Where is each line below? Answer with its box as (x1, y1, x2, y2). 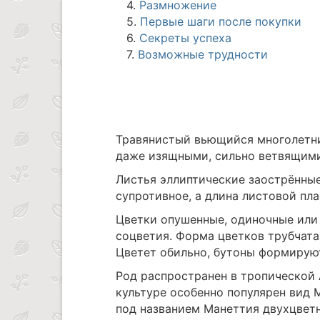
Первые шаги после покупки (140, 14, 301, 29)
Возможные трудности (138, 47, 268, 62)
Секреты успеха (139, 31, 231, 46)
